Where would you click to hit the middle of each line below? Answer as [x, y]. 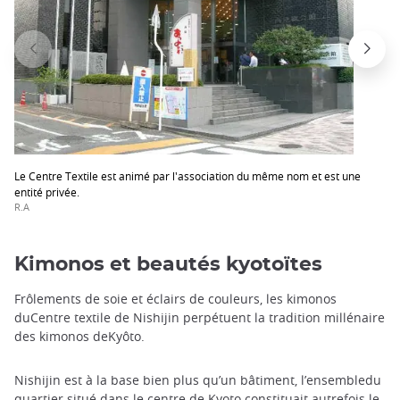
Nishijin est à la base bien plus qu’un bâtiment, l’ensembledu [198, 380]
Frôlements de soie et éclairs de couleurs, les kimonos [175, 299]
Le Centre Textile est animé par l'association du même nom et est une [187, 175]
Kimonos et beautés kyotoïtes [168, 265]
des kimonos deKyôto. [79, 337]
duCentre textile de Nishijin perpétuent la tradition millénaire [200, 318]
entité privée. [47, 192]
